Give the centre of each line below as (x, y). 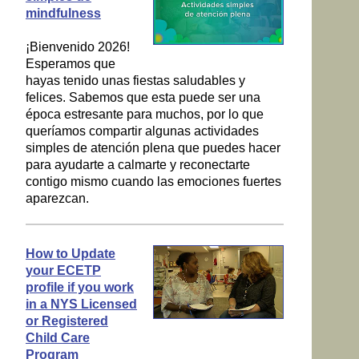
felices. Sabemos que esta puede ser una (143, 97)
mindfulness (63, 13)
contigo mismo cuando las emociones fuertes (153, 181)
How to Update (70, 254)
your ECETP (63, 271)
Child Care (57, 338)
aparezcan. (57, 198)
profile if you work (79, 288)
